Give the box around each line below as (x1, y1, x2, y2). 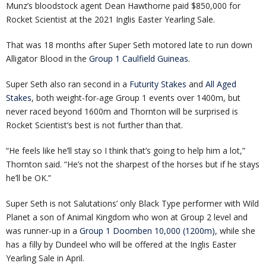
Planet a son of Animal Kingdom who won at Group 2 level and (6, 211, 248, 223)
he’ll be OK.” (6, 172, 51, 184)
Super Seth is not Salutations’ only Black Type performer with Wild (6, 198, 259, 210)
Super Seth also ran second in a (6, 78, 129, 90)
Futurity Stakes (129, 78, 186, 90)
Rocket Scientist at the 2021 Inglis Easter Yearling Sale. (6, 14, 215, 26)
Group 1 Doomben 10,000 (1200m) (80, 225, 215, 237)
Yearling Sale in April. (6, 252, 84, 264)
